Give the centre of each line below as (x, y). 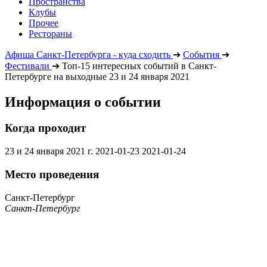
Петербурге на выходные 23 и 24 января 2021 (97, 76)
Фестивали (27, 66)
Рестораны (50, 33)
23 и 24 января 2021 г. (49, 151)
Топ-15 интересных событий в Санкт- (139, 66)
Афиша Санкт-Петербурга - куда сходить (88, 54)
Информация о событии (83, 102)
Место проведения (52, 174)
